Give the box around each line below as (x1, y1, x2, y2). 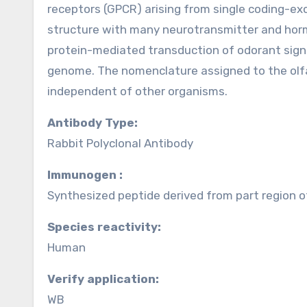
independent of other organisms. (47, 84, 228, 98)
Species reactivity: (55, 220, 161, 234)
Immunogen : (51, 168, 123, 182)
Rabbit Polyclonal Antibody (47, 136, 193, 150)
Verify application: (55, 272, 159, 286)
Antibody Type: (56, 116, 138, 130)
